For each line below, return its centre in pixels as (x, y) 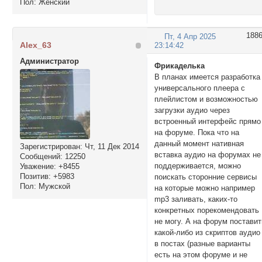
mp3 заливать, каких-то (196, 199)
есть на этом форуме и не (201, 254)
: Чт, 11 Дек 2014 (109, 147)
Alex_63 (35, 45)
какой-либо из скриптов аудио (208, 232)
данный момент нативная (199, 143)
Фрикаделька (180, 65)
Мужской (53, 187)
